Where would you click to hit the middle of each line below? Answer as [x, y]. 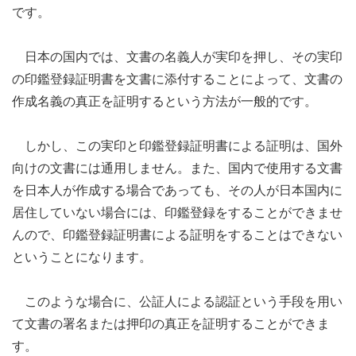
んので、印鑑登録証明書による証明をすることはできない [177, 234]
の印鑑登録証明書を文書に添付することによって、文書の [177, 78]
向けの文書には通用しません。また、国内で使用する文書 [177, 167]
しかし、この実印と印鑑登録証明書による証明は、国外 [177, 145]
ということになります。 [82, 256]
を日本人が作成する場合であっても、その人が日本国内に [177, 189]
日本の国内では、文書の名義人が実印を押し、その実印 [177, 56]
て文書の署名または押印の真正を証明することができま [171, 323]
